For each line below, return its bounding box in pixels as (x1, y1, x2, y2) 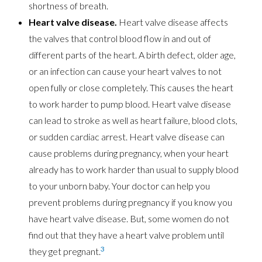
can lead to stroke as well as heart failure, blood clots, (29, 115, 238, 126)
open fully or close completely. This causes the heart (29, 82, 234, 94)
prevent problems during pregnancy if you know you (29, 196, 233, 208)
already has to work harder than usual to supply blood (29, 164, 239, 175)
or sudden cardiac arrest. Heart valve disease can (29, 131, 225, 143)
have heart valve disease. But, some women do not (29, 213, 230, 225)
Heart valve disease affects (117, 16, 229, 28)
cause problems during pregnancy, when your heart (29, 147, 229, 159)
